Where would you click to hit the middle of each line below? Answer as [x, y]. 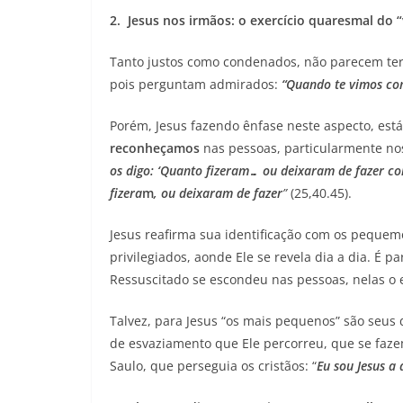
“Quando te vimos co [340, 84]
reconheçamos [155, 148]
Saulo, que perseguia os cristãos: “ [213, 365]
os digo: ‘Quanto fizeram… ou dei [204, 170]
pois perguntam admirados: [196, 84]
